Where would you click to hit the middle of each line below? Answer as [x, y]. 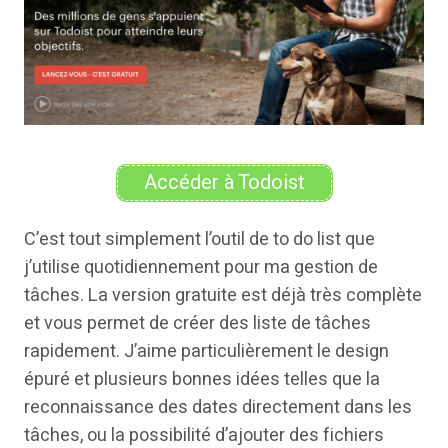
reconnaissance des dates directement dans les [218, 407]
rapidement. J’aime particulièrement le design [206, 351]
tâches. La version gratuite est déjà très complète [223, 295]
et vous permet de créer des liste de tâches [197, 323]
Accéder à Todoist [224, 182]
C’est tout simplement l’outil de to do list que [199, 239]
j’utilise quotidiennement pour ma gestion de [201, 267]
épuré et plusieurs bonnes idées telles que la [202, 379]
